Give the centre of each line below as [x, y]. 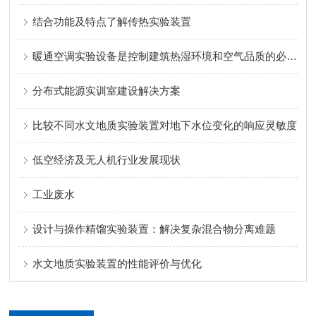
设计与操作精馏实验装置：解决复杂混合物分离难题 [154, 229]
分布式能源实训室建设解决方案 [107, 90]
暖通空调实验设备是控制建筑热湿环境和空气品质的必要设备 [292, 56]
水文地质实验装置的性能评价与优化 [117, 263]
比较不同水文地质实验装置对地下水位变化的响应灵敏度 [165, 125]
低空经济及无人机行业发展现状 [107, 159]
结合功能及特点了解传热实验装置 [112, 21]
